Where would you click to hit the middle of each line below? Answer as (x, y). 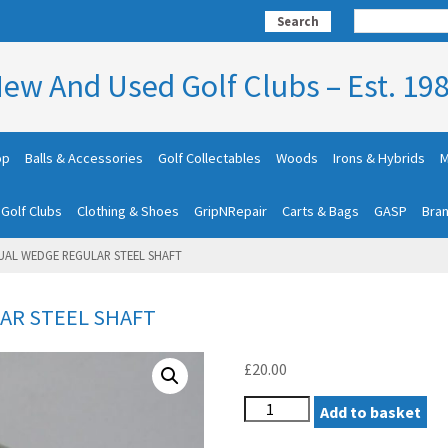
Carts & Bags (320, 211)
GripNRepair (230, 211)
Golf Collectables (209, 158)
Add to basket (371, 412)
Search (298, 21)
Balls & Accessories (83, 158)
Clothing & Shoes (128, 211)
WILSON (271, 406)
